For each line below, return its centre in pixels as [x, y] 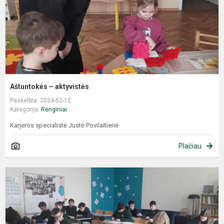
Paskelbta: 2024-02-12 [40, 101]
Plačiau [190, 146]
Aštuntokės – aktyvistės [49, 87]
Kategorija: [25, 110]
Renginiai [54, 110]
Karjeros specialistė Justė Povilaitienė [64, 125]
